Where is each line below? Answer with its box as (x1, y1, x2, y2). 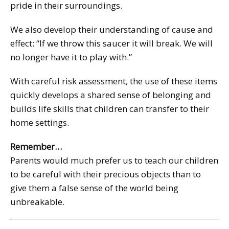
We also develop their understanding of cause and (10, 23, 213, 35)
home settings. (10, 116, 69, 128)
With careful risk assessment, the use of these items (10, 75, 217, 87)
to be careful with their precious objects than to (10, 168, 201, 180)
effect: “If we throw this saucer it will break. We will (10, 37, 213, 49)
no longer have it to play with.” (10, 51, 132, 63)
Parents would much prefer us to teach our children (10, 154, 218, 166)
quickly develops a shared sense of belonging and (10, 88, 211, 101)
